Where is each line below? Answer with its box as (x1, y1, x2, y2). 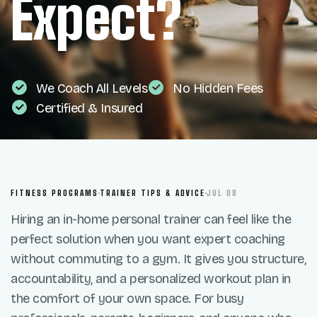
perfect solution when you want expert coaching (11, 231, 285, 248)
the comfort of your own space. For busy (11, 291, 244, 307)
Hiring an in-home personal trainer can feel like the (11, 212, 292, 228)
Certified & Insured (36, 100, 143, 117)
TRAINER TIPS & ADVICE (100, 188, 205, 199)
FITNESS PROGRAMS (11, 188, 98, 199)
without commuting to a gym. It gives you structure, (11, 251, 306, 267)
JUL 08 (207, 188, 238, 199)
